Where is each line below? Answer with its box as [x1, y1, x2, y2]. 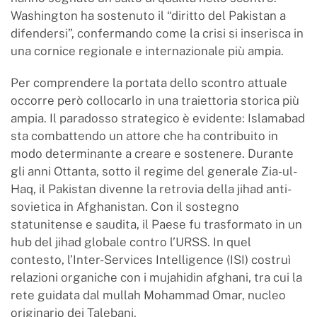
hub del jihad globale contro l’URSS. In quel [11, 235, 251, 249]
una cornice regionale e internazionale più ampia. [11, 44, 284, 58]
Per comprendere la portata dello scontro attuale [11, 76, 287, 90]
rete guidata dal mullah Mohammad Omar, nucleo [11, 288, 286, 302]
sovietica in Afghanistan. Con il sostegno [11, 200, 239, 214]
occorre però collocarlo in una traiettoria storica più [11, 93, 299, 108]
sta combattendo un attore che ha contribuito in [11, 129, 278, 143]
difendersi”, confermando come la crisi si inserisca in [11, 26, 304, 40]
